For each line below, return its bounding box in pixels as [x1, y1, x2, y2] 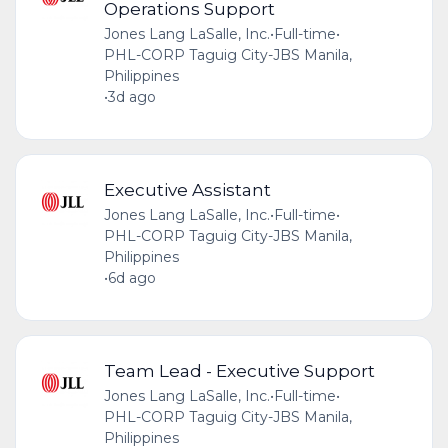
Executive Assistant [103, 178, 271, 200]
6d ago [107, 268, 156, 287]
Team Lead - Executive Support [103, 360, 375, 382]
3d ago [107, 87, 156, 106]
